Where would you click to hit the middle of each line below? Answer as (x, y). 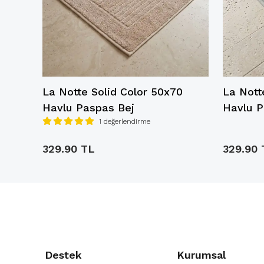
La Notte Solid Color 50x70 (113, 92)
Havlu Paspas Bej (88, 108)
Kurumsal (201, 255)
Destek (63, 255)
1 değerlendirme (125, 121)
